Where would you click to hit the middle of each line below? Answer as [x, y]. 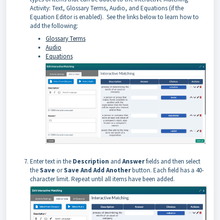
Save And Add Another [97, 170]
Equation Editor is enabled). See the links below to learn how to [114, 17]
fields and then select [172, 161]
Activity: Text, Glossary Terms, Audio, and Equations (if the [107, 8]
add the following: [54, 26]
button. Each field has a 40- [168, 170]
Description [91, 161]
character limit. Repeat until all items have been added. [102, 179]
